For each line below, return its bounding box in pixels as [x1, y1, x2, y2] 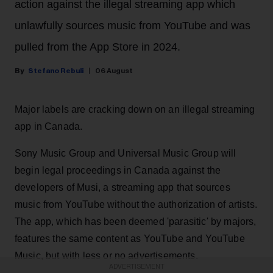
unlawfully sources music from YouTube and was [15, 19, 250, 32]
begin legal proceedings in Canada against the [15, 165, 221, 175]
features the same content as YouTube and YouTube [15, 233, 245, 244]
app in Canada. [15, 121, 83, 132]
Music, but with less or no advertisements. [15, 250, 198, 261]
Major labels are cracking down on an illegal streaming [15, 104, 255, 115]
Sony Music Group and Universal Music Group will [15, 147, 236, 158]
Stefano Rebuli [28, 66, 83, 74]
